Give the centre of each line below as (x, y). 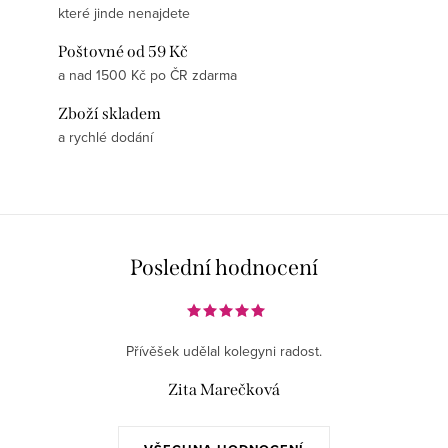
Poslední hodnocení (224, 268)
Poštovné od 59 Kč (123, 52)
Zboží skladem (109, 114)
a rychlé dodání (105, 137)
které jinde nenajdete (124, 13)
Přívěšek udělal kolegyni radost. (224, 351)
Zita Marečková (224, 390)
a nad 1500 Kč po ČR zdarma (147, 75)
